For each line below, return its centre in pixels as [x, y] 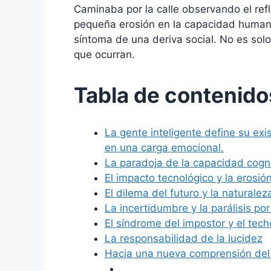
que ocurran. [104, 54]
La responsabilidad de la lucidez [184, 239]
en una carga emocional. [164, 148]
